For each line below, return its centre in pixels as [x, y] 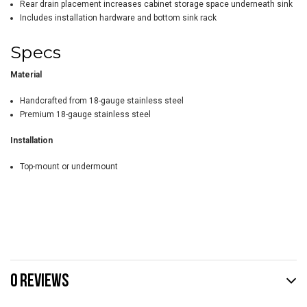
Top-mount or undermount [69, 167]
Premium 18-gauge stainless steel [85, 115]
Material [26, 75]
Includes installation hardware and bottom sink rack [118, 18]
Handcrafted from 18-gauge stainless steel [101, 101]
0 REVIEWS [39, 280]
